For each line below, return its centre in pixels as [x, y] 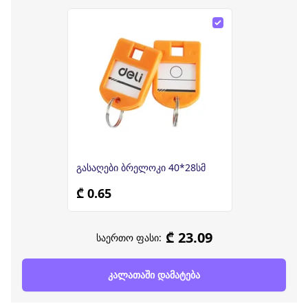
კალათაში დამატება [154, 275]
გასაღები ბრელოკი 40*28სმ [141, 167]
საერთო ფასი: [129, 238]
